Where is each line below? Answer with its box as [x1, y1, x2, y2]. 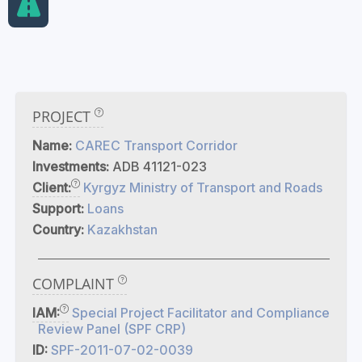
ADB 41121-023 [112, 158, 207, 175]
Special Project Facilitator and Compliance [72, 305, 330, 321]
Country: [32, 221, 87, 238]
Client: [32, 179, 71, 196]
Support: [32, 200, 87, 217]
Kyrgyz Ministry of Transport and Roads [83, 179, 322, 196]
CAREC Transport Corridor [75, 137, 238, 154]
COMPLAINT [32, 274, 118, 293]
